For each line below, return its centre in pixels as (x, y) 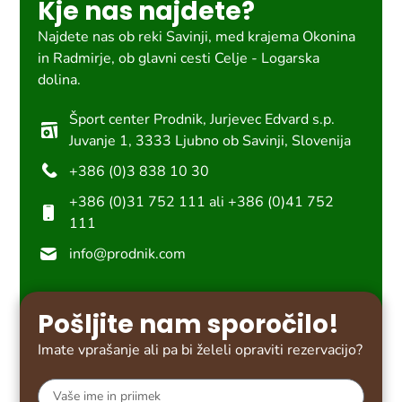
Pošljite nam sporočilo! (189, 324)
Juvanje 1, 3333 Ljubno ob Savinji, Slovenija (210, 140)
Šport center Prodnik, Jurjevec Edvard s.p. (202, 119)
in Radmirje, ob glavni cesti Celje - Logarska (179, 58)
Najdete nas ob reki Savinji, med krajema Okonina (197, 36)
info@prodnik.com (128, 253)
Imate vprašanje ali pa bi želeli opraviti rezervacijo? (201, 350)
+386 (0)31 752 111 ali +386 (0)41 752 (202, 201)
